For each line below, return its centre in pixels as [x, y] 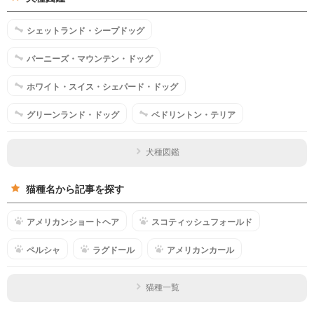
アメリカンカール [200, 250]
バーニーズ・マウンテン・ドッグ [90, 58]
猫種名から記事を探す [75, 189]
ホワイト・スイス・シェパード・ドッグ [102, 86]
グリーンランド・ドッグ [73, 114]
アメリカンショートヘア [73, 221]
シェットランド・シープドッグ [86, 30]
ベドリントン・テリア [193, 114]
